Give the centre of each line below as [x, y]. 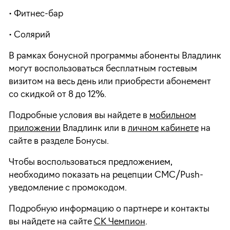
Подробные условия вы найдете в [79, 116]
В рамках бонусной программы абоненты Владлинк [115, 56]
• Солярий [29, 35]
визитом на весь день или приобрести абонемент [110, 82]
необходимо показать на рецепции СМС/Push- [106, 175]
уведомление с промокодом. [68, 188]
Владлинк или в [94, 129]
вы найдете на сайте [51, 222]
